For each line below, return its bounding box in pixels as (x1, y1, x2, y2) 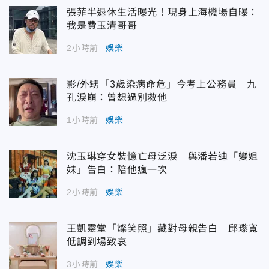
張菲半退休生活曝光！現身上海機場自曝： (67, 7, 259, 17)
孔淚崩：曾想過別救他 (67, 92, 168, 103)
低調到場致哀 (67, 237, 127, 247)
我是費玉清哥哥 (67, 20, 138, 31)
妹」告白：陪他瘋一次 (67, 165, 168, 175)
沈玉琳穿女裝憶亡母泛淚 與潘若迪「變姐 (67, 151, 259, 162)
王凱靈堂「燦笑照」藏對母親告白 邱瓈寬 (67, 223, 259, 234)
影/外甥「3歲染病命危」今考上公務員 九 (67, 79, 257, 89)
